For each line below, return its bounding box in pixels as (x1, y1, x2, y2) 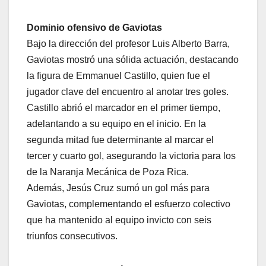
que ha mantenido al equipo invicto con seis (27, 215, 211, 226)
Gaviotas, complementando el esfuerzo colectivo (27, 199, 230, 210)
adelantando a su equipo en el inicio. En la (27, 119, 206, 129)
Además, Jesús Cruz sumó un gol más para (27, 183, 210, 194)
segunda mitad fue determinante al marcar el (27, 135, 214, 145)
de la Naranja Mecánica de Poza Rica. (27, 167, 189, 178)
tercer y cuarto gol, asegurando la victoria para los (27, 151, 236, 161)
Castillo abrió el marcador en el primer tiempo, (27, 103, 220, 113)
